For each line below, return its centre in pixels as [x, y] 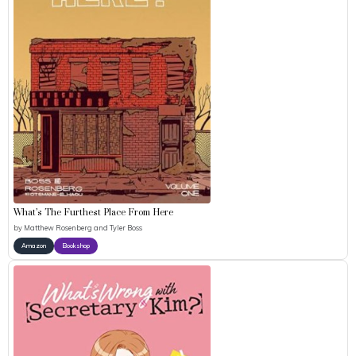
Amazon [34, 246]
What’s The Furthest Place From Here [93, 213]
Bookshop [76, 246]
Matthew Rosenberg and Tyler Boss [83, 227]
